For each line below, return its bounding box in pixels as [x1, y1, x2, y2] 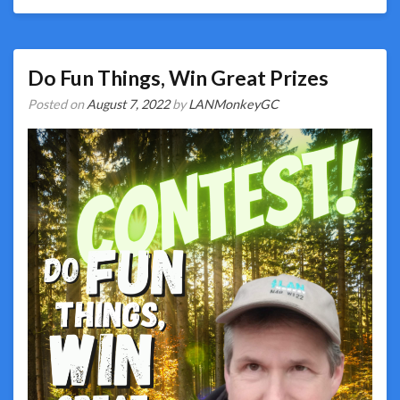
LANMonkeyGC [188, 96, 279, 112]
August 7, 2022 [87, 96, 170, 112]
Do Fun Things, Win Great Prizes [28, 65, 329, 90]
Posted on [28, 96, 87, 112]
